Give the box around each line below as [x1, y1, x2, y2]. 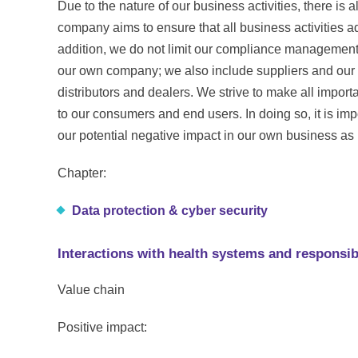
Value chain [58, 282, 125, 296]
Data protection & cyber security [72, 203, 268, 217]
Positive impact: [58, 320, 147, 334]
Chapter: [58, 165, 106, 180]
